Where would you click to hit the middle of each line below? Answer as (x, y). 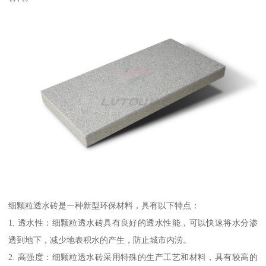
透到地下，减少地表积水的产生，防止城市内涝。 (100, 240)
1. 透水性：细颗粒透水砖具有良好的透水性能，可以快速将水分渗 (133, 223)
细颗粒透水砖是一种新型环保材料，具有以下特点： (104, 206)
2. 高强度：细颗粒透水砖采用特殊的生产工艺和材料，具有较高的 (133, 257)
